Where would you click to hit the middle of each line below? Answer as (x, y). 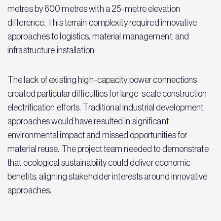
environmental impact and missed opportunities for (97, 135)
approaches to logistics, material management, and (98, 36)
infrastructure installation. (52, 50)
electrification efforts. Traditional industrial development (106, 107)
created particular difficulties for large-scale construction (107, 93)
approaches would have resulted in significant (88, 121)
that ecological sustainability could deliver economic (99, 163)
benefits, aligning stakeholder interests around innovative (108, 176)
